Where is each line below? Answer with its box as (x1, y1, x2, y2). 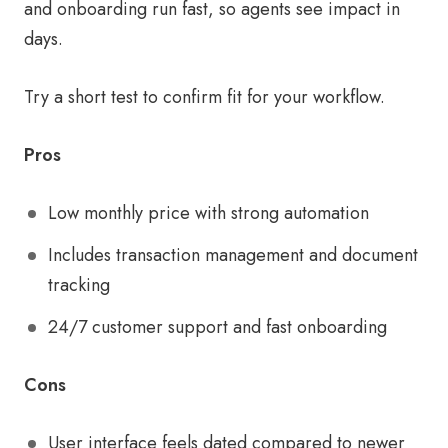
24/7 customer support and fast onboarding (48, 314, 387, 341)
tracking (48, 272, 110, 299)
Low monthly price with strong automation (48, 200, 369, 227)
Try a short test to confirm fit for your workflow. (24, 84, 385, 111)
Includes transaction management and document (48, 242, 418, 269)
